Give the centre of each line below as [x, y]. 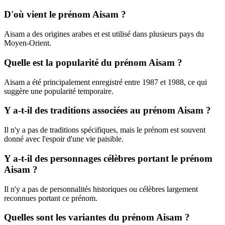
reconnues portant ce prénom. [51, 198]
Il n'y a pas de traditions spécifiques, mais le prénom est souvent [105, 130]
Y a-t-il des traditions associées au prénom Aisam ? [107, 110]
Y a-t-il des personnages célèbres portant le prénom [108, 158]
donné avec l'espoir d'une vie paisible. [64, 139]
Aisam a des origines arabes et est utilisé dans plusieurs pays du [104, 34]
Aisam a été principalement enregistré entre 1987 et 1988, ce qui [105, 82]
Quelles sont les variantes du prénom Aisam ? [97, 217]
